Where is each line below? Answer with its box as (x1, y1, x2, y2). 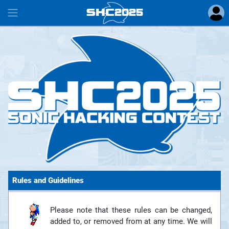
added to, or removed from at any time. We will (50, 217, 212, 226)
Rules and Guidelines (12, 176, 84, 186)
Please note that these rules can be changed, (50, 205, 212, 215)
